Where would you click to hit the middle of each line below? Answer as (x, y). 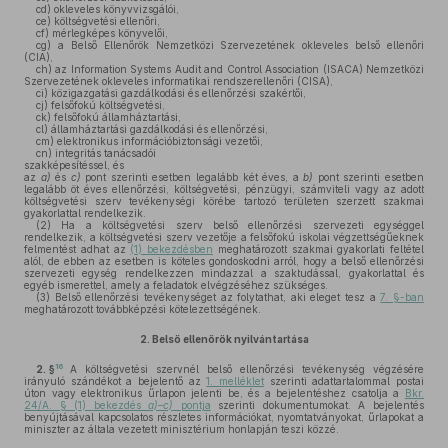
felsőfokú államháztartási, (116, 117)
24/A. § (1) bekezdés (86, 405)
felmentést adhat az (77, 249)
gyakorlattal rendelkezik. (85, 213)
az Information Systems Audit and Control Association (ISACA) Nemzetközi (238, 69)
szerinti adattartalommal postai (344, 381)
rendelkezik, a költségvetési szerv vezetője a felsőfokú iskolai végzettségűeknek (224, 237)
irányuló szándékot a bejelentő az (115, 381)
